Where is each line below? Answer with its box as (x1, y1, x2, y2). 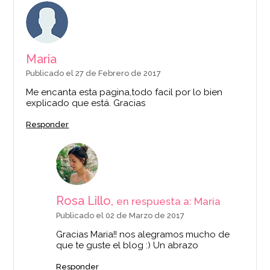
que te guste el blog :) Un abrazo (56, 240, 199, 251)
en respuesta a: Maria (116, 195, 221, 208)
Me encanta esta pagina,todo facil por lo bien (26, 87, 223, 98)
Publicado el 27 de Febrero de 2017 (26, 69, 162, 78)
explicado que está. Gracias (26, 98, 146, 109)
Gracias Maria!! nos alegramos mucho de (56, 229, 230, 240)
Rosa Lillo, (56, 193, 117, 209)
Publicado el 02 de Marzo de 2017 (56, 211, 185, 221)
